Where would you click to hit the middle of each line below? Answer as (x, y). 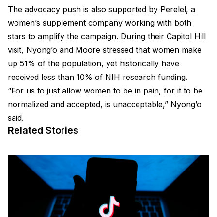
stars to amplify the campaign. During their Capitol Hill (107, 36)
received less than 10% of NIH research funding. (98, 77)
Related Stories (43, 130)
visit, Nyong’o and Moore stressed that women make (105, 50)
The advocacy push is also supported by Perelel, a (101, 9)
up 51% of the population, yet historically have (93, 63)
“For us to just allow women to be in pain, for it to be (105, 90)
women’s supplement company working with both (100, 23)
